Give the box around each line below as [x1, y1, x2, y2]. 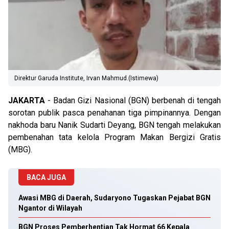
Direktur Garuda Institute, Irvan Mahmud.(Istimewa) [14, 75, 158, 82]
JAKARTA [8, 96, 45, 105]
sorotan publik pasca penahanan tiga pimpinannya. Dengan [8, 108, 221, 118]
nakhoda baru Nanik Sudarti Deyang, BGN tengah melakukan [8, 120, 221, 130]
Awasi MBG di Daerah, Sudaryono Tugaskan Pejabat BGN [18, 194, 211, 202]
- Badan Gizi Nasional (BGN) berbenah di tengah [45, 96, 221, 105]
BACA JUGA [27, 173, 66, 181]
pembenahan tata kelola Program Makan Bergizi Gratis [8, 132, 221, 142]
